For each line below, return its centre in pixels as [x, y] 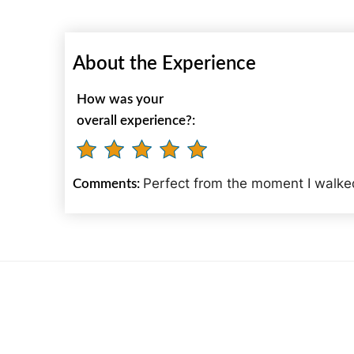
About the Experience [164, 64]
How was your [120, 99]
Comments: [108, 184]
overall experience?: [136, 121]
